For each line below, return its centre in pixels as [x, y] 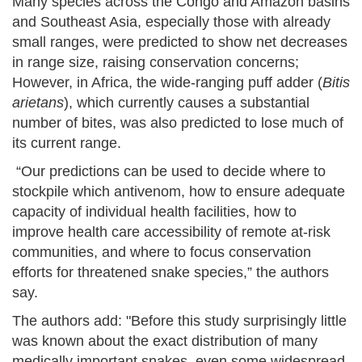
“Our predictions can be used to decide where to [169, 171]
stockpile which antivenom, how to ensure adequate [179, 191]
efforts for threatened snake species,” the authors [170, 272]
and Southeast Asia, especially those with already [171, 21]
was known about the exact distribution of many [165, 341]
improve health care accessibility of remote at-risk [171, 232]
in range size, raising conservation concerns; [156, 62]
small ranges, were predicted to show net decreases [180, 42]
